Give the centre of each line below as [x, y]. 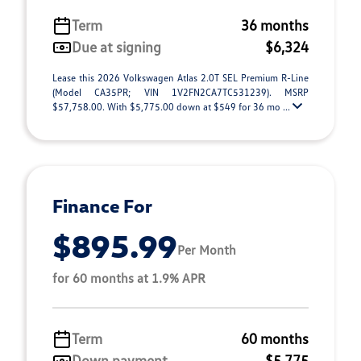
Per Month [207, 249]
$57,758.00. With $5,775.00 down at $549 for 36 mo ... [172, 107]
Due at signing [116, 47]
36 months [275, 25]
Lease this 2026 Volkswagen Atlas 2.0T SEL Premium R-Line [180, 78]
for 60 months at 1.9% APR [129, 278]
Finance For [102, 205]
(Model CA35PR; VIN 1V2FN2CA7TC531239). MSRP [180, 92]
